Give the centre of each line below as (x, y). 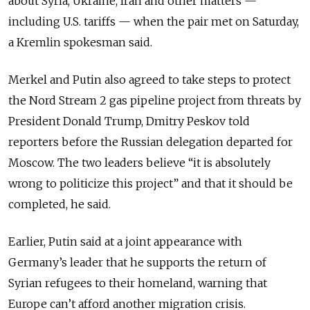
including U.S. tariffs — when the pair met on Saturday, (154, 22)
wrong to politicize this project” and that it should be (151, 184)
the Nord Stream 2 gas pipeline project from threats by (155, 101)
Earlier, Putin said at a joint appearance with (125, 242)
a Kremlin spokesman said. (80, 43)
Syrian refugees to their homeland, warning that (138, 283)
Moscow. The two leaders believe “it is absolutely (139, 163)
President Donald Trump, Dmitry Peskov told (129, 121)
